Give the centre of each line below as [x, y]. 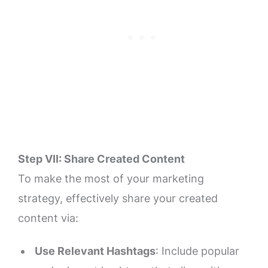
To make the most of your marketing [111, 179]
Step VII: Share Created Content [101, 159]
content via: [48, 218]
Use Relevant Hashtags [95, 251]
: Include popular [197, 251]
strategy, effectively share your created [118, 199]
